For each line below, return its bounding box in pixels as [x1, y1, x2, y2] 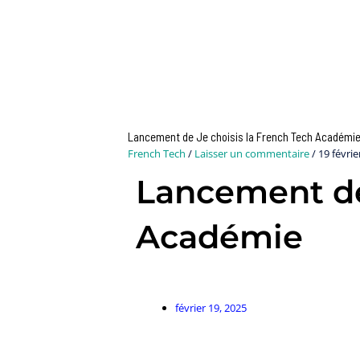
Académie [135, 216, 303, 256]
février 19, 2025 [174, 300, 247, 315]
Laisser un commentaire [194, 145, 309, 161]
